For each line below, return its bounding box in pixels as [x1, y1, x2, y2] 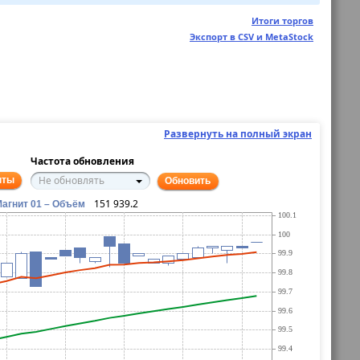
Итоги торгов [252, 14, 313, 27]
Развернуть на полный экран [164, 127, 312, 141]
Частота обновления [31, 154, 134, 169]
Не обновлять [38, 174, 104, 188]
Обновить [165, 175, 211, 187]
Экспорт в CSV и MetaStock [190, 31, 313, 43]
